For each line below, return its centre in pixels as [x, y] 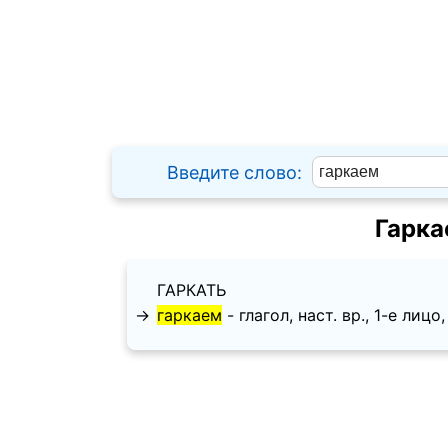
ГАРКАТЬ [191, 290]
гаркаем [189, 315]
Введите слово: [234, 172]
